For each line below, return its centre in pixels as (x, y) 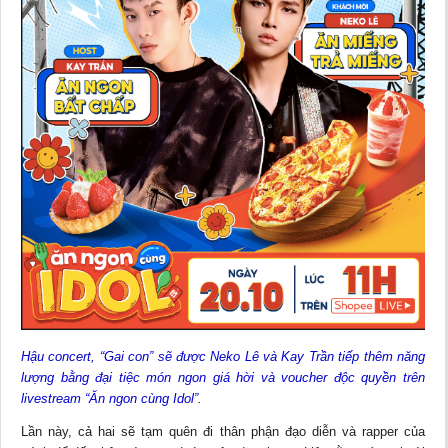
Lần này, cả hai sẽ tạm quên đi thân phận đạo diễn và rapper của (223, 431)
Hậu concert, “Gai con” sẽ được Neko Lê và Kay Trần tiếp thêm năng (223, 356)
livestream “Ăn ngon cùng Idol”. (111, 398)
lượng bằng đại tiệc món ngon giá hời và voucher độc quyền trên (223, 377)
